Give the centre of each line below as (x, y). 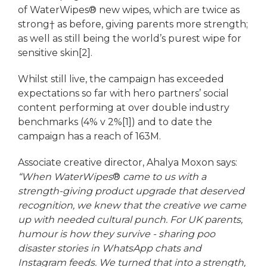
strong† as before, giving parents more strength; (133, 24)
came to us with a (164, 176)
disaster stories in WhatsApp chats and (110, 248)
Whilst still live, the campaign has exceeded (121, 79)
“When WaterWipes (65, 176)
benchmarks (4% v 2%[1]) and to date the (115, 122)
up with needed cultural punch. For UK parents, (130, 219)
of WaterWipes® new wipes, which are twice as (129, 10)
